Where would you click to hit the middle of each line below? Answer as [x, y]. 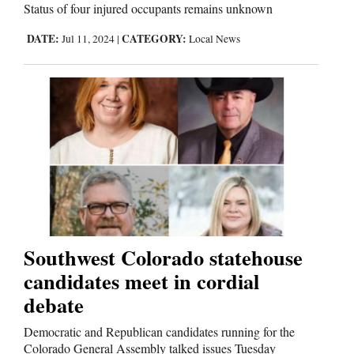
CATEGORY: [154, 38]
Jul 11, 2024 [88, 38]
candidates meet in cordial [141, 281]
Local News [215, 38]
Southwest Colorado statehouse [163, 257]
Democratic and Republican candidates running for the [159, 331]
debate [54, 305]
